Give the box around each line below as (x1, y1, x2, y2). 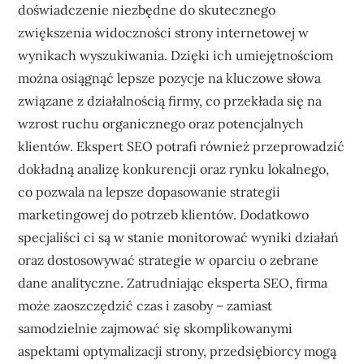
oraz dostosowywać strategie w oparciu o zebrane (18, 251, 319, 268)
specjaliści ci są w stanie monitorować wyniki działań (18, 228, 340, 245)
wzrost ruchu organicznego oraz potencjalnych (18, 115, 305, 132)
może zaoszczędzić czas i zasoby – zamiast (18, 297, 273, 314)
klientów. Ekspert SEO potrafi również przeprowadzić (18, 137, 345, 154)
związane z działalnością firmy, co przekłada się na (18, 92, 323, 109)
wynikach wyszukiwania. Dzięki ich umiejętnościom (18, 46, 334, 63)
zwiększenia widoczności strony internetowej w (18, 24, 310, 41)
